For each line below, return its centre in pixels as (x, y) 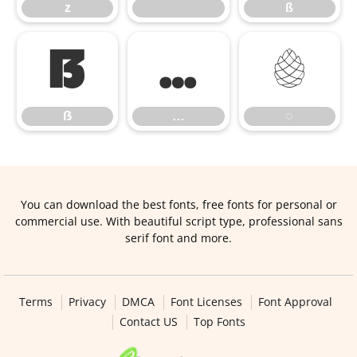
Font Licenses (206, 302)
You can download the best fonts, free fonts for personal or (178, 204)
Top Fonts (219, 322)
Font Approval (295, 302)
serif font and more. (178, 238)
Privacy (87, 302)
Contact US (148, 322)
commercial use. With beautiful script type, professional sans (178, 221)
